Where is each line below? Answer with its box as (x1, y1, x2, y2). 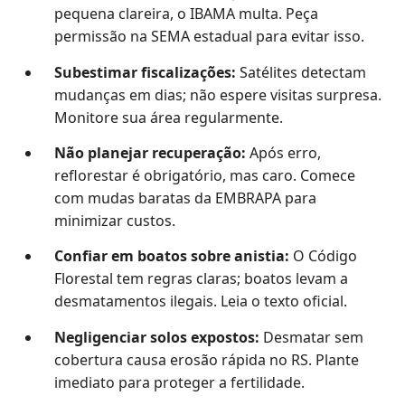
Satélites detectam (235, 61, 366, 82)
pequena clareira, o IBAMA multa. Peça (53, 4, 318, 24)
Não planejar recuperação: (53, 142, 246, 163)
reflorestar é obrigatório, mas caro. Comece (53, 165, 355, 185)
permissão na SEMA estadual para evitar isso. (53, 26, 364, 47)
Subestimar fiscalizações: (53, 61, 236, 82)
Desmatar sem (259, 326, 363, 347)
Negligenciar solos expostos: (53, 326, 259, 347)
